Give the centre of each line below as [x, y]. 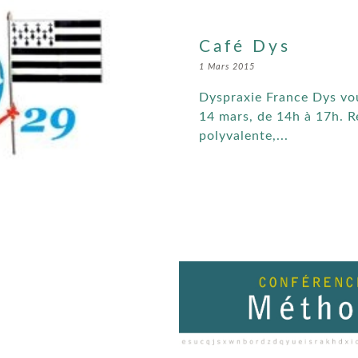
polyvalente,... [244, 136]
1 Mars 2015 [227, 67]
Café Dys [245, 47]
